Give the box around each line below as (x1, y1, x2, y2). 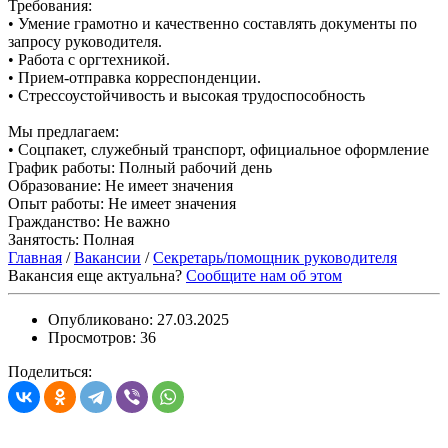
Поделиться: (8, 362, 92, 380)
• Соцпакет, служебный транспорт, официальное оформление (8, 140, 429, 158)
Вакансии (74, 248, 141, 266)
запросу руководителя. (8, 32, 162, 50)
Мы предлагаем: (8, 122, 119, 140)
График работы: (8, 158, 115, 176)
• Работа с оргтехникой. (8, 50, 170, 68)
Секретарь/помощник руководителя (153, 248, 397, 266)
